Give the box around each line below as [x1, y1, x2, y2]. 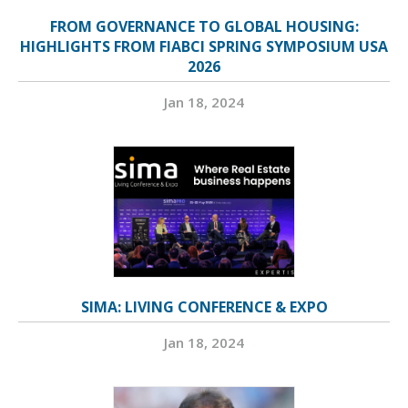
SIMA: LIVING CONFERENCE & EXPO [80, 297, 328, 318]
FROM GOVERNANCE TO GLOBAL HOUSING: [49, 16, 359, 37]
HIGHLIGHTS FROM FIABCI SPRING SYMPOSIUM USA [20, 36, 388, 57]
